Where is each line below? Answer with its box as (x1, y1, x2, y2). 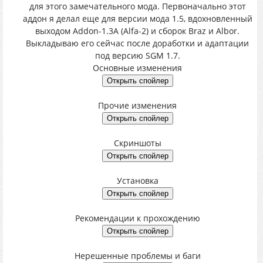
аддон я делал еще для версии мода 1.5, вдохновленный (22, 13, 252, 24)
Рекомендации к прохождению (75, 213, 200, 224)
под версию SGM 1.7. (95, 50, 180, 61)
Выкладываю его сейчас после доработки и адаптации (26, 38, 249, 49)
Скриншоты (113, 137, 161, 149)
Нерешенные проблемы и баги (74, 250, 201, 261)
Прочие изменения (98, 100, 177, 111)
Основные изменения (93, 62, 182, 73)
